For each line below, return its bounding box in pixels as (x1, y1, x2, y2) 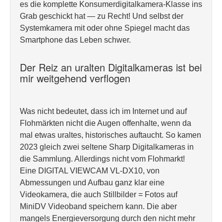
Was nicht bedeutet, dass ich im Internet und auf (20, 107, 187, 115)
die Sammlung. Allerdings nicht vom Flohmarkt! (20, 155, 185, 163)
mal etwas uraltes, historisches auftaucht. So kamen (20, 131, 201, 139)
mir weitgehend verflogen (20, 71, 130, 85)
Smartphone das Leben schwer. (20, 36, 131, 44)
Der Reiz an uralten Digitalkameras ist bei (20, 60, 202, 74)
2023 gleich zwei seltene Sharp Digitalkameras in (20, 143, 194, 151)
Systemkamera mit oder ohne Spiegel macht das (20, 24, 190, 32)
